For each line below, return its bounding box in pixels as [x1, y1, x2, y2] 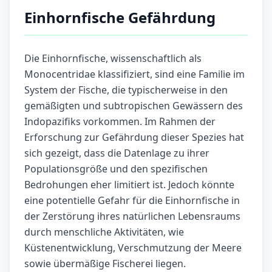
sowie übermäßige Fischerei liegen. [24, 257, 186, 271]
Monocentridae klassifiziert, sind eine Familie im [24, 67, 245, 81]
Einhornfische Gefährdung [24, 7, 216, 28]
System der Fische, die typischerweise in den [24, 83, 228, 97]
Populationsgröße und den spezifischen [24, 162, 208, 176]
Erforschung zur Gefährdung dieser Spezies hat [24, 131, 244, 144]
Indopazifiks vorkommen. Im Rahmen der [24, 115, 216, 129]
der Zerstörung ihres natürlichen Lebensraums [24, 209, 240, 223]
